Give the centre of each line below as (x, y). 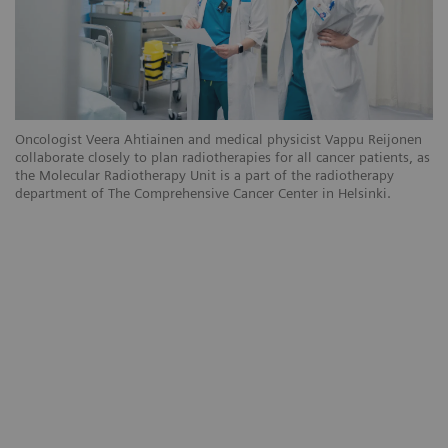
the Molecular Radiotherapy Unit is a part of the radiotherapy (204, 175)
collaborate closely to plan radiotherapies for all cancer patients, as (222, 157)
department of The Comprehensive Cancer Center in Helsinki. (203, 193)
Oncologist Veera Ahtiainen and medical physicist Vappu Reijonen (218, 139)
